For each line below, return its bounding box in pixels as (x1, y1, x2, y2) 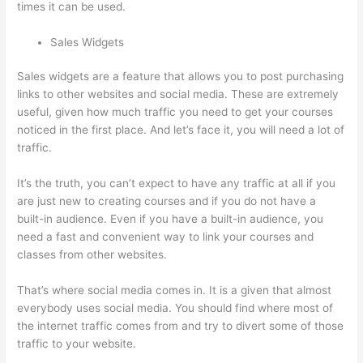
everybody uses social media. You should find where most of (17, 301, 334, 314)
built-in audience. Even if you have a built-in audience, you (17, 212, 324, 226)
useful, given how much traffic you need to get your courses (17, 105, 334, 119)
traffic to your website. (17, 337, 137, 350)
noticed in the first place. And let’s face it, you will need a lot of (17, 123, 345, 137)
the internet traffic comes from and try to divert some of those (17, 319, 344, 332)
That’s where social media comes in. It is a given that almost (17, 284, 332, 297)
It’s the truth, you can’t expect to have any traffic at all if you (17, 177, 336, 190)
